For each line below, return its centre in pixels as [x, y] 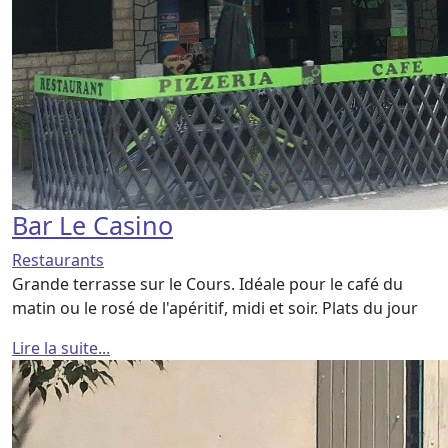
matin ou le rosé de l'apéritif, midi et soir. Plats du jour [215, 307]
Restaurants [58, 259]
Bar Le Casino [92, 224]
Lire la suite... [61, 347]
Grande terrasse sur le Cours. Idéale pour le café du [207, 283]
